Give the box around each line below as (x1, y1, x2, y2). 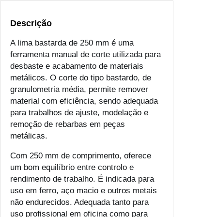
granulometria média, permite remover (10, 84, 148, 94)
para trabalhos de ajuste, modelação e (10, 108, 148, 117)
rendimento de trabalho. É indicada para (10, 174, 154, 184)
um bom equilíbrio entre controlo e (10, 162, 134, 172)
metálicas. (10, 131, 47, 140)
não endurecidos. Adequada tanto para (10, 197, 149, 207)
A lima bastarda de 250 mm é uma (10, 38, 134, 47)
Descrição (10, 18, 52, 28)
